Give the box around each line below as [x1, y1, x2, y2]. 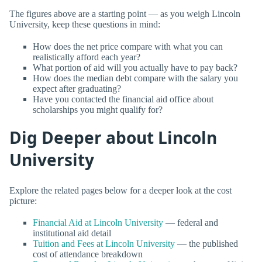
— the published [175, 239, 238, 249]
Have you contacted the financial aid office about [33, 94, 213, 104]
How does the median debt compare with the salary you [33, 73, 238, 83]
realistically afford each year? [33, 51, 140, 62]
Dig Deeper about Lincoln [9, 126, 217, 149]
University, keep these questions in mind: [9, 19, 160, 30]
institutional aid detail [33, 228, 111, 239]
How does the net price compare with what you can [33, 41, 223, 51]
